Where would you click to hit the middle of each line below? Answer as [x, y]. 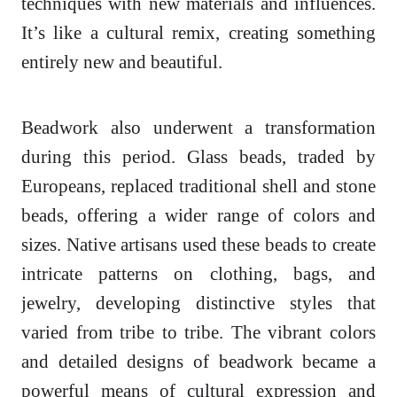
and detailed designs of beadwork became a [198, 362]
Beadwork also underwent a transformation [198, 128]
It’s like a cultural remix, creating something [198, 33]
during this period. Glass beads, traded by [198, 157]
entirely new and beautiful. [122, 62]
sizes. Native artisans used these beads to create [198, 245]
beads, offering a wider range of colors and [198, 215]
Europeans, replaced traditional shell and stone [198, 186]
